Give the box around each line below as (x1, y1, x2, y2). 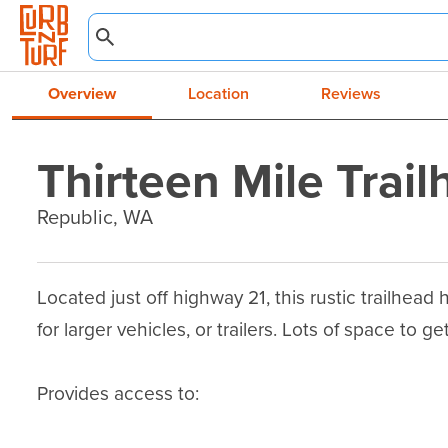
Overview (48, 82, 116, 105)
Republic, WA (37, 201, 154, 231)
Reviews (321, 82, 381, 105)
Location (188, 82, 249, 105)
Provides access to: (37, 379, 200, 406)
